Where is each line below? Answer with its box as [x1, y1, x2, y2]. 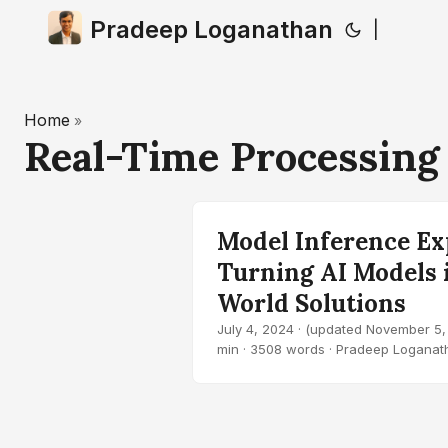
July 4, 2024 [217, 321, 294, 337]
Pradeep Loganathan [90, 15, 333, 44]
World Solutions [217, 288, 406, 319]
